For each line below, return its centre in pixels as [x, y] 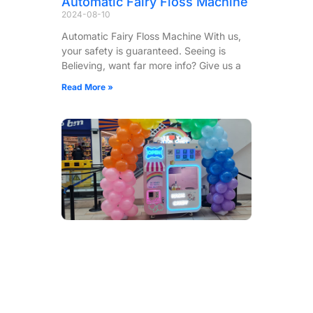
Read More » [87, 87]
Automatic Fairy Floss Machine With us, [151, 36]
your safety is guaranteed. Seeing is [144, 51]
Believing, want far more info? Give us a [151, 66]
